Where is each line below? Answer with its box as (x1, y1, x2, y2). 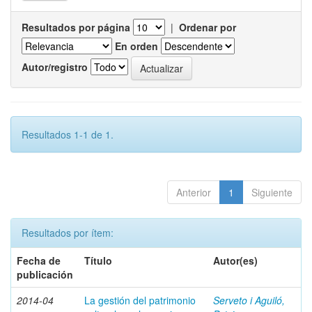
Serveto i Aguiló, (213, 293, 285, 307)
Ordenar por (179, 20, 236, 34)
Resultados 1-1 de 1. (22, 127, 114, 141)
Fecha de (17, 253, 61, 267)
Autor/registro (22, 59, 88, 74)
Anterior (176, 185, 211, 199)
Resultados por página (22, 20, 130, 34)
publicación (17, 267, 73, 281)
